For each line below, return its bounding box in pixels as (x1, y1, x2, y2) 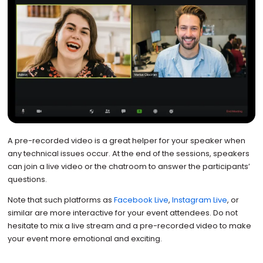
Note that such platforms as (7, 194, 114, 206)
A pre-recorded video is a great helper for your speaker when (7, 135, 245, 147)
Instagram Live (171, 194, 227, 206)
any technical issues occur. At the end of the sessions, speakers (7, 148, 249, 160)
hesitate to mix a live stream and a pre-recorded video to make (7, 220, 251, 232)
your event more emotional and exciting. (7, 233, 162, 245)
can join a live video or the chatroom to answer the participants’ (7, 161, 250, 173)
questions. (7, 174, 49, 186)
